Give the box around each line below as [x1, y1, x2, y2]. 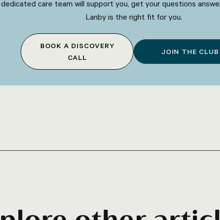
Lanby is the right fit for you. [85, 12, 182, 22]
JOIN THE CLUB [161, 47, 219, 56]
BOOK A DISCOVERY [40, 41, 114, 50]
